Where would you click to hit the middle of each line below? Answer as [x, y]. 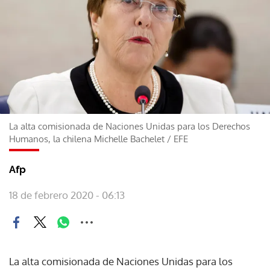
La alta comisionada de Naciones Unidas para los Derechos [130, 126]
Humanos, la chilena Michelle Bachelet [87, 139]
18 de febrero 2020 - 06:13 [67, 195]
